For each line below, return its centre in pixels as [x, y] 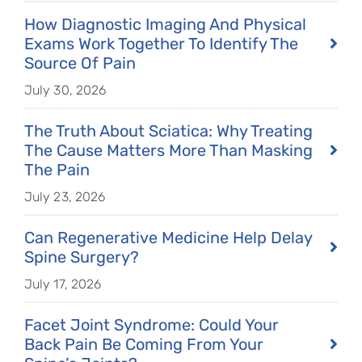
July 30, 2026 [65, 90]
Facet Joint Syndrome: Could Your [151, 325]
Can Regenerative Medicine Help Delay [168, 238]
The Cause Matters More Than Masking [168, 150]
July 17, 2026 [63, 284]
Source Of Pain [80, 63]
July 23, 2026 [65, 197]
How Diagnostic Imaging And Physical [165, 24]
